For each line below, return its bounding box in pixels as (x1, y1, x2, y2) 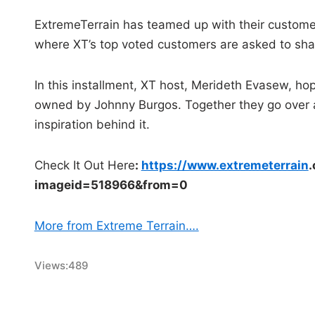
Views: (34, 258, 68, 272)
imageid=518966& (34, 177, 143, 192)
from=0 (142, 177, 188, 192)
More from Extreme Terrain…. (34, 218, 199, 233)
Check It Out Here (34, 157, 135, 172)
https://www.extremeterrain (141, 157, 309, 172)
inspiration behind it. (34, 117, 150, 131)
